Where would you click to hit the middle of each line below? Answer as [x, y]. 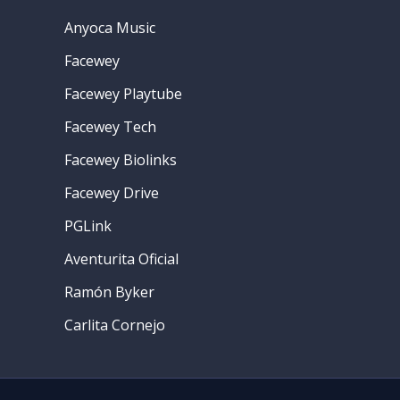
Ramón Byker [109, 292]
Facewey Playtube [123, 93]
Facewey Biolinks [121, 159]
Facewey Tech [110, 126]
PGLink [88, 225]
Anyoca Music [110, 27]
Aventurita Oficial [121, 258]
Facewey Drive [112, 192]
